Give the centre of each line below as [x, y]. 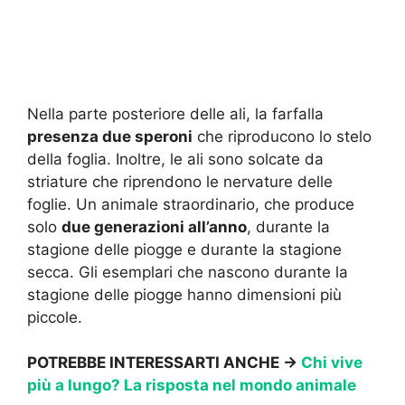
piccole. [55, 317]
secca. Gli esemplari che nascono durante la [188, 272]
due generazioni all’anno [154, 226]
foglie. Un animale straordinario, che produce [191, 204]
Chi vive [332, 363]
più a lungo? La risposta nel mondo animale [192, 386]
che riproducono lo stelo [282, 136]
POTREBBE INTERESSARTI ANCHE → [164, 363]
